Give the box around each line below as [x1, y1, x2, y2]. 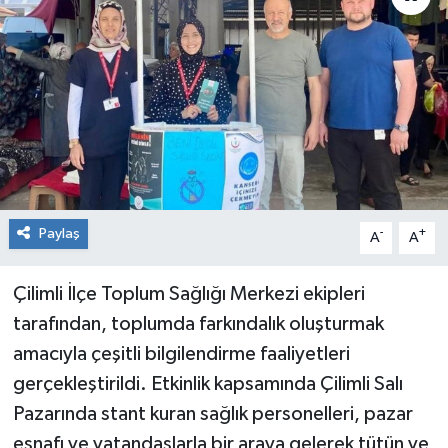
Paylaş [38, 225, 80, 241]
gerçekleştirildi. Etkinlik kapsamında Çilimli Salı [12, 373, 403, 394]
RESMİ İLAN [53, 27, 149, 44]
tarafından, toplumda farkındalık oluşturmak [12, 313, 384, 334]
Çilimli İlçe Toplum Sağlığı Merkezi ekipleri [12, 283, 365, 304]
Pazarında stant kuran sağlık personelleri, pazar [12, 403, 413, 424]
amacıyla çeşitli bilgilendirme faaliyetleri [12, 343, 350, 364]
